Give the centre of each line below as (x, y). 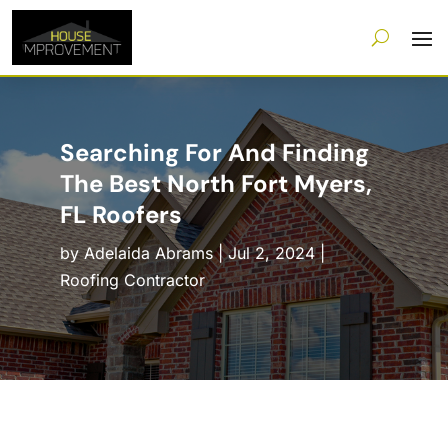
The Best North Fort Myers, (215, 184)
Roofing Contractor (132, 280)
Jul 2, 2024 (271, 253)
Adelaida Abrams (148, 253)
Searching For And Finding (214, 153)
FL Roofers (120, 215)
